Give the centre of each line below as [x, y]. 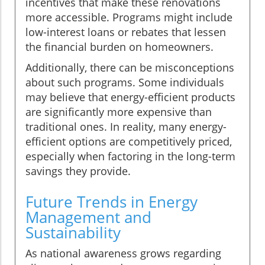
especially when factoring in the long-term [130, 156]
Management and [88, 217]
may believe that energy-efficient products [130, 97]
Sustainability [73, 232]
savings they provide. [78, 171]
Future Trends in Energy [112, 201]
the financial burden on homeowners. [119, 46]
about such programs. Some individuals [125, 82]
